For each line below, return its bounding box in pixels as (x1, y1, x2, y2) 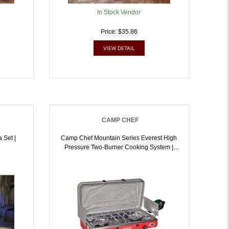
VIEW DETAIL (103, 45, 135, 51)
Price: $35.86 (100, 28, 138, 35)
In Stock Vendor (97, 9, 141, 16)
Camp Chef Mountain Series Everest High (61, 134, 177, 142)
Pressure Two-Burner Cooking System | (64, 144, 174, 151)
